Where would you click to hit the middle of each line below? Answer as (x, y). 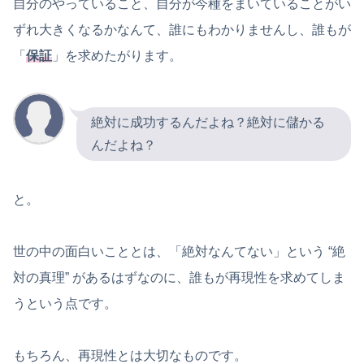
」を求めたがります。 (117, 55)
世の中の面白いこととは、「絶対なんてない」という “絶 (179, 251)
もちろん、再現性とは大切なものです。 (130, 355)
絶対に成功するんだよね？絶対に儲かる (208, 122)
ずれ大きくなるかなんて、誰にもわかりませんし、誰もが (182, 29)
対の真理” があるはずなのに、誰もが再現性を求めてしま (179, 277)
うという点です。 (65, 303)
